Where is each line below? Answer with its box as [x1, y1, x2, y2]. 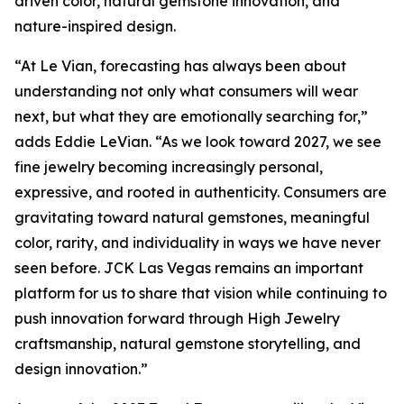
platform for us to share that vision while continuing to [14, 284, 387, 302]
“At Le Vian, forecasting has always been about [14, 57, 346, 75]
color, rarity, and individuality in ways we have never [14, 234, 381, 252]
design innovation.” [14, 360, 148, 378]
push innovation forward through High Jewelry [14, 309, 340, 327]
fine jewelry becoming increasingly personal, [14, 158, 323, 176]
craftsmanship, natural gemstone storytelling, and [14, 335, 361, 353]
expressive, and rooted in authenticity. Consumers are [14, 183, 387, 201]
